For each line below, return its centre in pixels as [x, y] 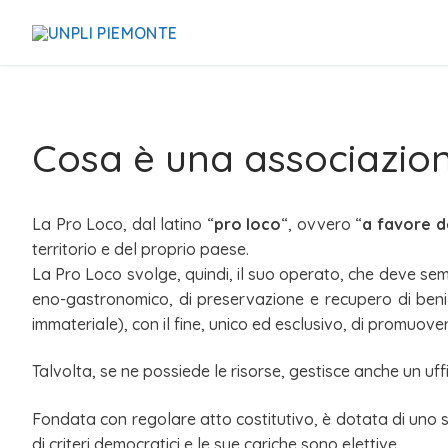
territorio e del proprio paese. [140, 248]
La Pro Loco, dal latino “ [123, 223]
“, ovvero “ [322, 223]
